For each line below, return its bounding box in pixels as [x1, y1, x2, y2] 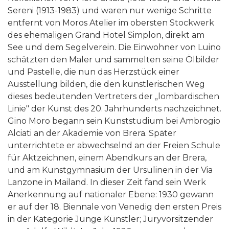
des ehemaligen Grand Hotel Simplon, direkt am [8, 30, 204, 40]
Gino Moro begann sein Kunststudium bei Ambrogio [8, 116, 220, 126]
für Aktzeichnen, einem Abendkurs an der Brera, [8, 152, 207, 163]
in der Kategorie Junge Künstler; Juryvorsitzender [8, 214, 213, 224]
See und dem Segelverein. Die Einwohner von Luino [8, 42, 221, 52]
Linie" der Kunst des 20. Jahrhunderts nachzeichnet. [8, 103, 221, 113]
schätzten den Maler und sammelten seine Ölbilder [8, 54, 219, 64]
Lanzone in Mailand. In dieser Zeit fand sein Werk [8, 177, 206, 187]
